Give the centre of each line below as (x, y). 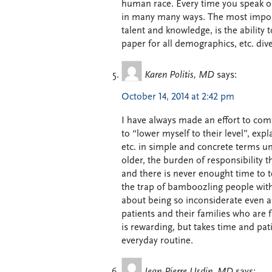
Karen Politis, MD (179, 76)
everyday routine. (157, 241)
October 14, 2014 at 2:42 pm (178, 97)
